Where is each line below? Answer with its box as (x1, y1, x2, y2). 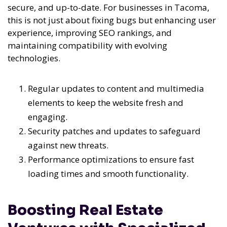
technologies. (8, 52, 60, 64)
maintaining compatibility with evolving (8, 40, 167, 52)
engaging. (28, 111, 67, 123)
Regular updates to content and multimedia (28, 83, 204, 95)
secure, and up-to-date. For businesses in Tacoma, (8, 2, 209, 14)
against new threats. (28, 139, 108, 152)
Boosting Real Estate (8, 201, 163, 219)
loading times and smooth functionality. (28, 168, 188, 180)
